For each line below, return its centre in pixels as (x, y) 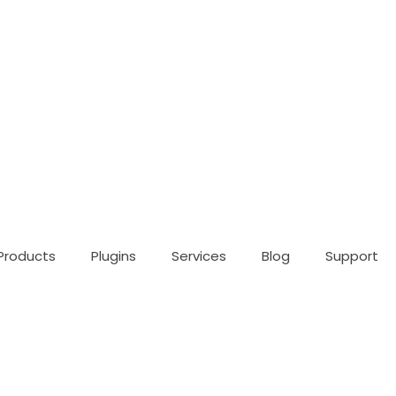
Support (352, 256)
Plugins (114, 256)
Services (199, 256)
